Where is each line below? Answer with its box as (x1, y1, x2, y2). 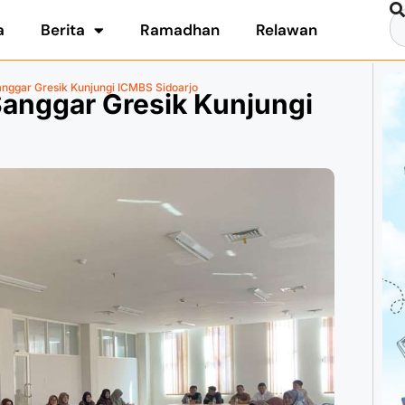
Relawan (256, 20, 318, 40)
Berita (41, 20, 86, 40)
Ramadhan (140, 20, 221, 40)
